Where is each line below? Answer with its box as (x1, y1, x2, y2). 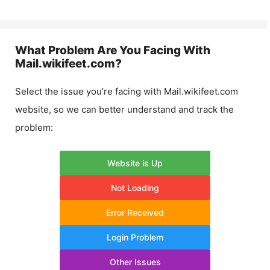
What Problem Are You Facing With (15, 43, 210, 57)
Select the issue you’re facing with (15, 86, 164, 97)
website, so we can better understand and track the (15, 104, 234, 115)
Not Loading (111, 182, 159, 193)
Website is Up (107, 157, 163, 168)
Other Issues (109, 256, 161, 267)
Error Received (106, 207, 164, 218)
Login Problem (107, 231, 163, 242)
